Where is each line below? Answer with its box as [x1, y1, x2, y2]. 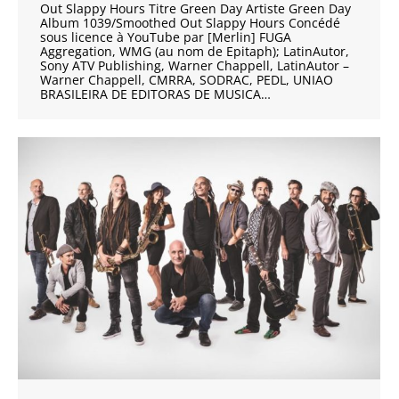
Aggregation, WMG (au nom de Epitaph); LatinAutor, [40, 43, 349, 61]
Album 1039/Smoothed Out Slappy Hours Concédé [40, 14, 340, 32]
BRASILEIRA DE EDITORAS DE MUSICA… [40, 85, 271, 103]
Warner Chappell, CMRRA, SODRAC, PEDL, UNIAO [40, 71, 333, 89]
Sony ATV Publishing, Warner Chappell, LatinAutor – [40, 57, 349, 75]
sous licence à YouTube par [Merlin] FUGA [40, 28, 291, 46]
